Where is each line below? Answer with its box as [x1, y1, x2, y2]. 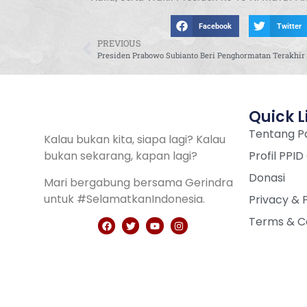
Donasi [248, 170, 285, 186]
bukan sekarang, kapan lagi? [43, 148, 197, 164]
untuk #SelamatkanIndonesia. [43, 191, 205, 207]
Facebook [199, 21, 232, 31]
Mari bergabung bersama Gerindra [43, 174, 233, 191]
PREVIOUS [97, 37, 141, 49]
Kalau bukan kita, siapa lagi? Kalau [43, 132, 225, 148]
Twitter [276, 21, 302, 31]
